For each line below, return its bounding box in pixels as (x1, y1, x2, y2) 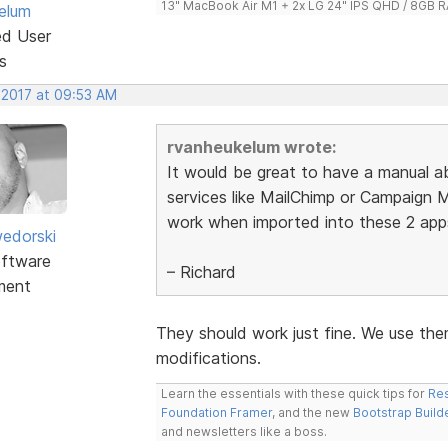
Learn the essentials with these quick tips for (160, 385, 428, 401)
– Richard (166, 261, 236, 282)
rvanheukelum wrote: (166, 136, 336, 157)
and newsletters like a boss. (160, 423, 327, 439)
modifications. (155, 347, 261, 368)
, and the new (271, 404, 353, 420)
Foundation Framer (160, 404, 272, 420)
